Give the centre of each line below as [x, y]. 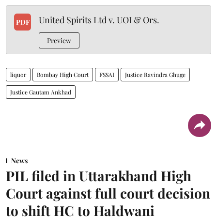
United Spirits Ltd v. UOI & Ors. [99, 20]
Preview [59, 40]
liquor [18, 75]
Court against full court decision [108, 193]
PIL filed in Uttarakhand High [99, 176]
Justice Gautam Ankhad [41, 92]
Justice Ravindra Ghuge [155, 75]
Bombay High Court [63, 75]
